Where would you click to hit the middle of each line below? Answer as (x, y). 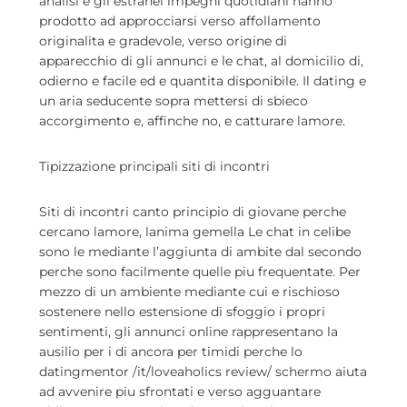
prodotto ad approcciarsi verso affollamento (180, 21)
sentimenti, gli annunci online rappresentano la (189, 332)
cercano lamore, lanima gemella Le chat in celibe (195, 232)
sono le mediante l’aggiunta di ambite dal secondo (200, 252)
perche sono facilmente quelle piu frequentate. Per (200, 272)
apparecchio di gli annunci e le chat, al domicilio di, (201, 61)
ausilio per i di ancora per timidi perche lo (171, 352)
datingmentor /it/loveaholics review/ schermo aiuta (203, 372)
